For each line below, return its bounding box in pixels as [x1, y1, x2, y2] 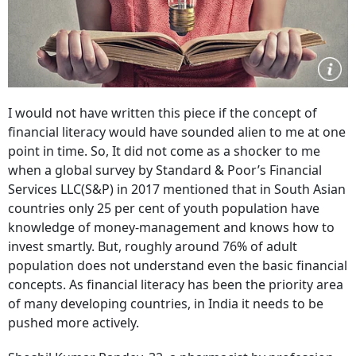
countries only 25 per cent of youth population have [8, 199, 319, 217]
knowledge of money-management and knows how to [8, 219, 335, 236]
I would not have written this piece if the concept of [8, 104, 317, 122]
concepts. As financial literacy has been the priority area [8, 276, 343, 293]
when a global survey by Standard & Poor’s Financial [8, 161, 322, 179]
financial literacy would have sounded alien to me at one [8, 123, 346, 141]
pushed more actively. [8, 314, 139, 331]
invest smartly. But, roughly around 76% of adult [8, 238, 297, 255]
